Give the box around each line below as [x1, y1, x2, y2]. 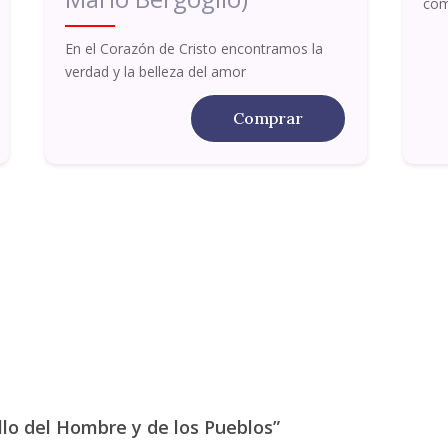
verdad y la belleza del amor [64, 61, 246, 81]
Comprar [233, 107, 304, 128]
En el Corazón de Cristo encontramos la [64, 38, 323, 58]
